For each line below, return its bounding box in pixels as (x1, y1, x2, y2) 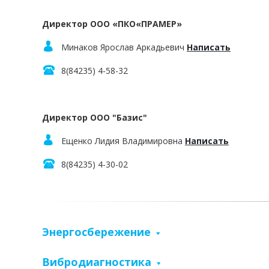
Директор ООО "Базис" (42, 112, 147, 123)
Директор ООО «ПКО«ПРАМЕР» (42, 18, 182, 29)
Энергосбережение (42, 225, 154, 239)
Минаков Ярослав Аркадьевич (61, 41, 187, 53)
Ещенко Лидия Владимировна (61, 135, 185, 147)
